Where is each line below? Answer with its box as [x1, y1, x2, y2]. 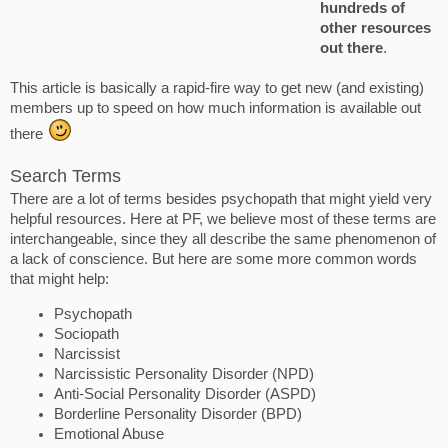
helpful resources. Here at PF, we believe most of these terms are [10, 211, 436, 227]
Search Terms [10, 166, 121, 186]
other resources [320, 20, 431, 36]
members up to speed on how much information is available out [10, 100, 421, 116]
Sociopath [54, 325, 119, 342]
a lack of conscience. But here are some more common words [10, 251, 417, 267]
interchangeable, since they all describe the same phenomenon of [10, 231, 436, 247]
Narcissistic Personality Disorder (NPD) [54, 365, 314, 382]
